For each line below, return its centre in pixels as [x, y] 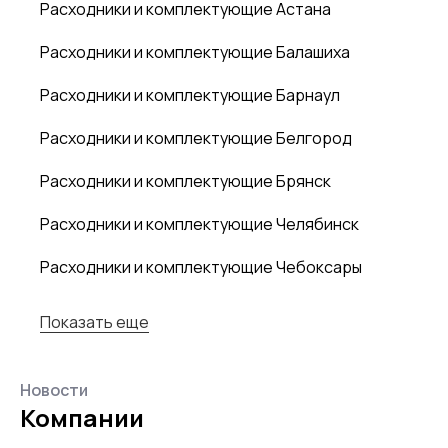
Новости [54, 390]
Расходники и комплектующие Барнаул [190, 95]
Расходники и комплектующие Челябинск [199, 224]
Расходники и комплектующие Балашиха [195, 52]
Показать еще [94, 322]
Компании [82, 418]
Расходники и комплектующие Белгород [196, 138]
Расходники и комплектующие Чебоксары [201, 267]
